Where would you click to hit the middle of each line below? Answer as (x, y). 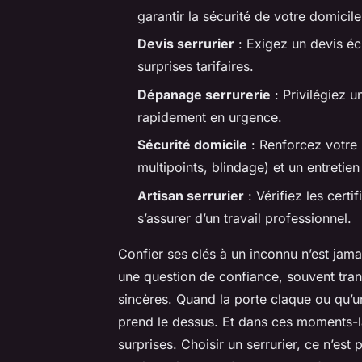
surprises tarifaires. (196, 67)
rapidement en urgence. (210, 117)
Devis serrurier (186, 44)
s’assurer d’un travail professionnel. (244, 218)
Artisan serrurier (191, 195)
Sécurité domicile (192, 145)
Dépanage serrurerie (204, 94)
